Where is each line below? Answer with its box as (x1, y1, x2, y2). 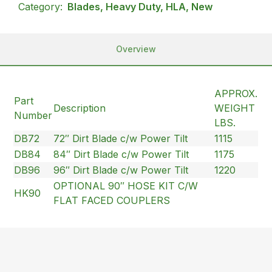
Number (14, 109, 53, 121)
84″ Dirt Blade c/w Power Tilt (53, 148, 189, 160)
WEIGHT (214, 101, 256, 114)
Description (53, 101, 106, 114)
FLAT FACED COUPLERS (53, 194, 171, 206)
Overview (116, 43, 156, 54)
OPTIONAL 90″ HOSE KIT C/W (53, 179, 199, 192)
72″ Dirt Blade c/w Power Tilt (53, 132, 188, 144)
